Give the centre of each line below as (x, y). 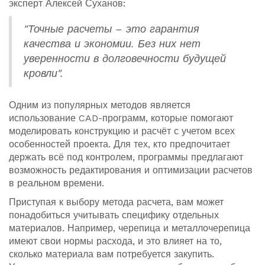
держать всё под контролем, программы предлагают (126, 157)
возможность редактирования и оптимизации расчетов (131, 170)
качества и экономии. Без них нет (112, 44)
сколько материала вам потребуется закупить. (112, 254)
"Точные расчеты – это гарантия (112, 29)
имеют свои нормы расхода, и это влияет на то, (115, 241)
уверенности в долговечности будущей (125, 59)
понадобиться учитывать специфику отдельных (114, 215)
